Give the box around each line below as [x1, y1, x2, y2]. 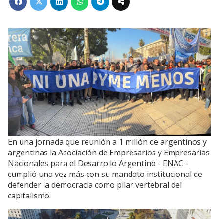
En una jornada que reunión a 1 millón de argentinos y [8, 136, 207, 148]
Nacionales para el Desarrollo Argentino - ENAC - [8, 158, 188, 169]
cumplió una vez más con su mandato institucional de [8, 169, 202, 180]
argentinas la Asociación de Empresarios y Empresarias [8, 147, 210, 158]
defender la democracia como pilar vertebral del [8, 179, 182, 191]
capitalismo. [8, 190, 53, 201]
